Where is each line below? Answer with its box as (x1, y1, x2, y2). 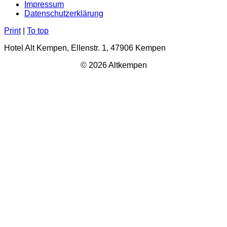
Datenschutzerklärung (24, 9, 103, 18)
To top (27, 26, 49, 35)
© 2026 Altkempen (80, 60, 147, 69)
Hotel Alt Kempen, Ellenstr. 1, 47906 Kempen (4, 43, 166, 52)
